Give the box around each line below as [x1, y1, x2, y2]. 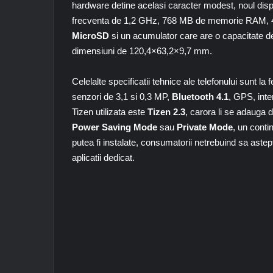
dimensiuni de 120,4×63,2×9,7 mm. [72, 46, 212, 56]
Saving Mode [102, 122, 157, 132]
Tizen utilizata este [72, 107, 145, 117]
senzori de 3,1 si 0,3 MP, [72, 91, 172, 102]
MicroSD [72, 30, 109, 41]
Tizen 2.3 [145, 107, 185, 117]
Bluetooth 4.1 [172, 91, 229, 102]
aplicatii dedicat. [72, 152, 135, 163]
